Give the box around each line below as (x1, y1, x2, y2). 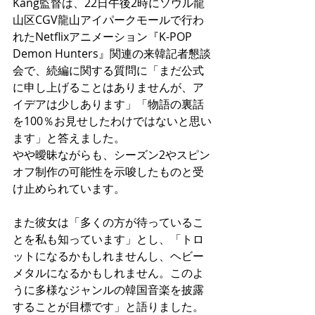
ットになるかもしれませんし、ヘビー (13, 248, 204, 264)
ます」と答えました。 (13, 130, 125, 146)
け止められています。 (13, 181, 125, 197)
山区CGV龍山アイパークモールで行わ (13, 12, 204, 28)
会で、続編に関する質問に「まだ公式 (13, 63, 204, 79)
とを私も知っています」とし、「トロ (13, 231, 204, 247)
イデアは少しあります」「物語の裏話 (13, 96, 204, 112)
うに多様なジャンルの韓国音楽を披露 (13, 282, 204, 298)
